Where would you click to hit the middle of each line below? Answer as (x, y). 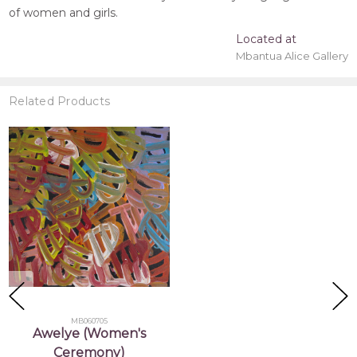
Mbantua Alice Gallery (292, 56)
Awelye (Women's (89, 333)
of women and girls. (64, 13)
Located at (266, 39)
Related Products (60, 101)
